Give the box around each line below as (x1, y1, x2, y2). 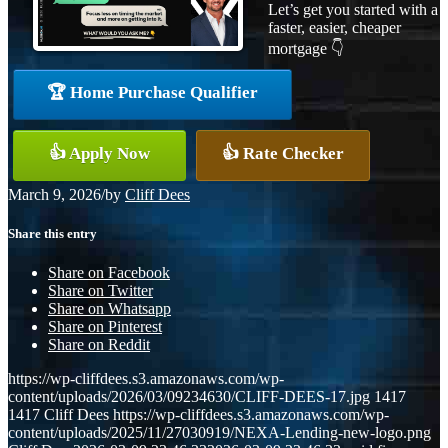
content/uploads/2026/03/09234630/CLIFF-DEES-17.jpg (8, 388, 370, 406)
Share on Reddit (48, 336, 150, 354)
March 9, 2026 (8, 185, 101, 203)
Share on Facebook (48, 264, 170, 282)
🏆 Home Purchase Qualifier (47, 82, 258, 102)
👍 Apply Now (49, 143, 150, 163)
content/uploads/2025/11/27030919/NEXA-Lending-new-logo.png (8, 424, 431, 442)
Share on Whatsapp (48, 300, 171, 318)
